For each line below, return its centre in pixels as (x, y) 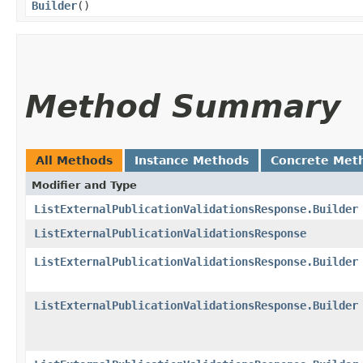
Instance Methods (192, 160)
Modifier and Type (84, 185)
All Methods (74, 160)
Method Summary (183, 106)
